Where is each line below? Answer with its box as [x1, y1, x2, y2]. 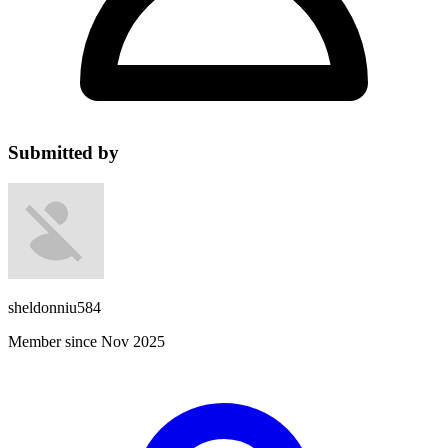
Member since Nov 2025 [8, 332, 165, 350]
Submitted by [8, 141, 119, 163]
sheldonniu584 [8, 298, 101, 316]
